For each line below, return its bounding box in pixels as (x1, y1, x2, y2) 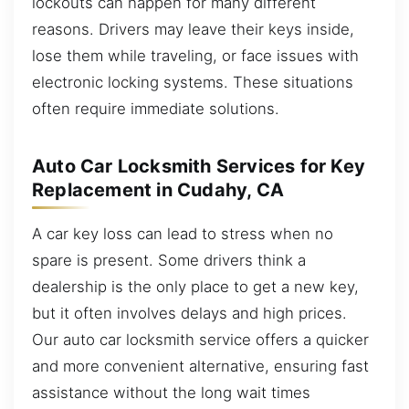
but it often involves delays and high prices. (32, 303, 347, 322)
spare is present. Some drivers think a (32, 250, 306, 269)
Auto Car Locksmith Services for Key (32, 155, 366, 177)
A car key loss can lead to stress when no (32, 224, 333, 243)
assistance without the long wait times (32, 383, 310, 402)
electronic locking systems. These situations (32, 72, 353, 91)
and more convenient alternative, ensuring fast (32, 356, 369, 375)
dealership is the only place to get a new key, (32, 277, 359, 296)
